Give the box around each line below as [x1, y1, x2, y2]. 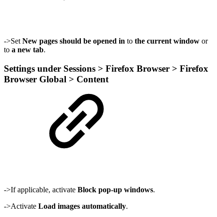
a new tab [12, 46, 44, 54]
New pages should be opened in [22, 37, 125, 46]
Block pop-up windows [77, 185, 153, 194]
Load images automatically [38, 201, 126, 210]
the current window [135, 37, 200, 46]
